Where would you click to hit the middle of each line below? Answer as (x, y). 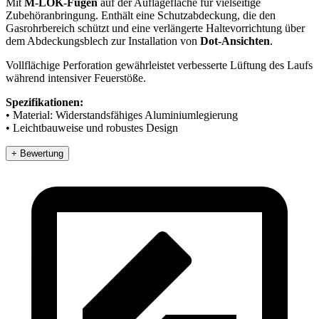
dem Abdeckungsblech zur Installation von (103, 41)
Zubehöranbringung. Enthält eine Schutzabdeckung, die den (141, 15)
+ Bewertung (37, 153)
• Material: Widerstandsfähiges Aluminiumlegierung (122, 115)
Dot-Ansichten (235, 41)
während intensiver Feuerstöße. (76, 78)
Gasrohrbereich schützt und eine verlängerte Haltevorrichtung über (155, 28)
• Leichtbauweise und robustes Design (92, 127)
